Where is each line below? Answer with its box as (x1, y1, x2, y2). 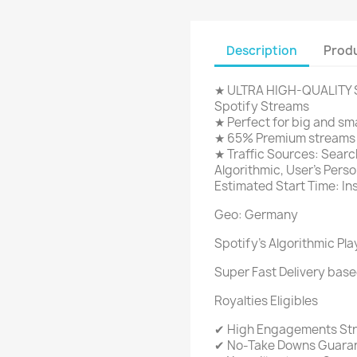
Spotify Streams (214, 98, 309, 115)
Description (226, 41, 297, 59)
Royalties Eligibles (214, 292, 318, 309)
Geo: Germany (214, 206, 298, 223)
